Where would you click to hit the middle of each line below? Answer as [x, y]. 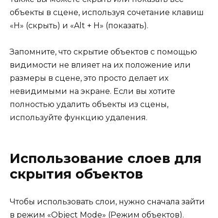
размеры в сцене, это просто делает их [89, 78]
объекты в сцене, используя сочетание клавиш [107, 13]
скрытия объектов [76, 174]
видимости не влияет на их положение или [100, 65]
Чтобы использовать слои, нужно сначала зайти [107, 202]
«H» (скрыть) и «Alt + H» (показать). [79, 26]
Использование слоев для [106, 158]
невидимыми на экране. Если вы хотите [92, 91]
